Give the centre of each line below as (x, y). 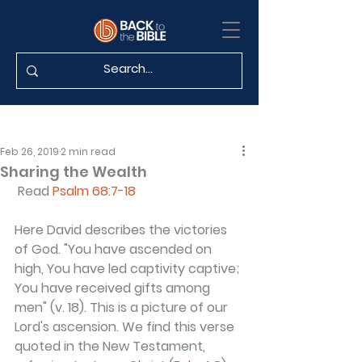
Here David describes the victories (122, 230)
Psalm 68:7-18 (94, 191)
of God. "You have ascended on (115, 249)
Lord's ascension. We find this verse (126, 327)
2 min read (88, 152)
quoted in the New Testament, (112, 346)
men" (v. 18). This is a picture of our (123, 307)
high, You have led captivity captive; (128, 269)
